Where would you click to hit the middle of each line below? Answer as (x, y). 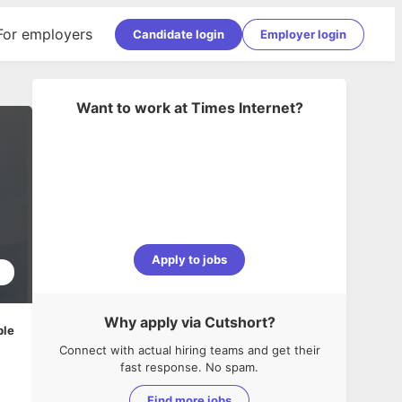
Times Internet (243, 108)
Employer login (303, 34)
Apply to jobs (189, 259)
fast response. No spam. (189, 367)
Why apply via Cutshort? (189, 322)
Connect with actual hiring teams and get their (189, 350)
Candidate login (179, 34)
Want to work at (131, 108)
